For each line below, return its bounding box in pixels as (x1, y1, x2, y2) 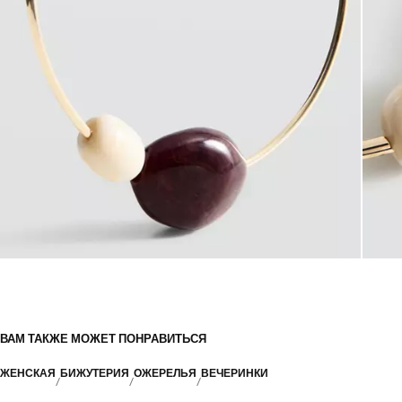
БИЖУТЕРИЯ (60, 366, 129, 381)
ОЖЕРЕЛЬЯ (134, 366, 197, 381)
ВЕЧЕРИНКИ (201, 366, 268, 381)
